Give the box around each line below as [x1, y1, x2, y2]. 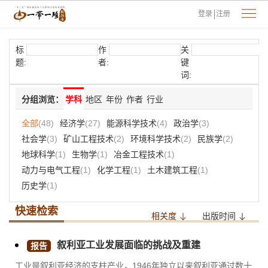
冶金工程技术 [114, 150, 164, 159]
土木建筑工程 [147, 165, 197, 175]
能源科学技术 [106, 118, 157, 128]
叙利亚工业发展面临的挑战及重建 [57, 240, 200, 250]
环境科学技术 [130, 134, 181, 144]
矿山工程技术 [63, 134, 114, 144]
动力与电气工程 [22, 165, 80, 175]
